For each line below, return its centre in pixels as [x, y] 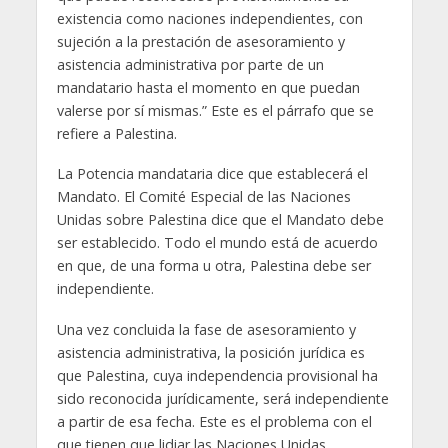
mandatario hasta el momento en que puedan [208, 87]
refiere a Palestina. [116, 133]
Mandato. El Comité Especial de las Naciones [203, 197]
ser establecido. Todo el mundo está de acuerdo [217, 243]
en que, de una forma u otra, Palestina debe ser [213, 266]
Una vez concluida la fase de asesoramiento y [206, 330]
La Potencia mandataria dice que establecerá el [212, 174]
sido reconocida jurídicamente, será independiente [222, 399]
